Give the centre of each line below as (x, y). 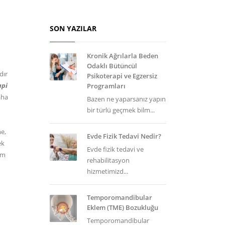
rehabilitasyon (108, 160)
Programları (106, 86)
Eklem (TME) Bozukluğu (122, 207)
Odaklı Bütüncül (112, 66)
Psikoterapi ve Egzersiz (122, 76)
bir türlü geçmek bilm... (121, 110)
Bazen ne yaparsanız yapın (126, 99)
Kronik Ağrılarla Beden (122, 56)
